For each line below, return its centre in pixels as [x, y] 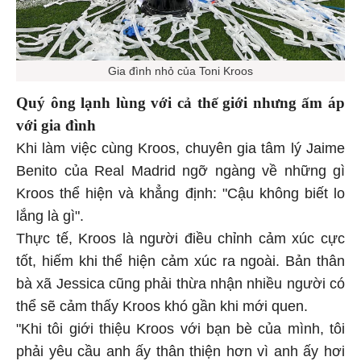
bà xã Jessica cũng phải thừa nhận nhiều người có [180, 282]
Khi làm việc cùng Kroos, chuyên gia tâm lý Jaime [180, 146]
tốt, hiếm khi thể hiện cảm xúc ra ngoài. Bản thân [180, 259]
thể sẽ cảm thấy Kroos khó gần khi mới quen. [162, 304]
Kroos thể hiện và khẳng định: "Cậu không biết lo [180, 191]
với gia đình [56, 123]
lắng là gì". [50, 214]
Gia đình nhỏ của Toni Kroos [180, 69]
